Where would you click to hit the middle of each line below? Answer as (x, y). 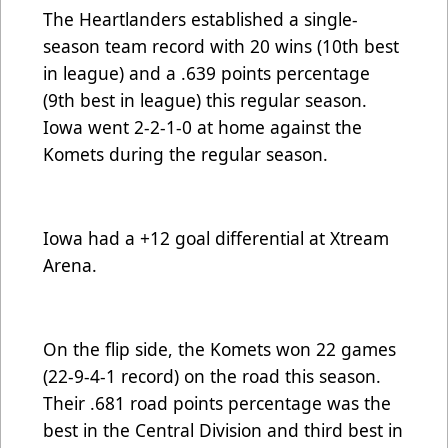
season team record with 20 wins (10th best (221, 46)
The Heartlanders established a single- (200, 19)
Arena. (70, 265)
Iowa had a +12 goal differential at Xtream (216, 238)
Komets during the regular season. (185, 154)
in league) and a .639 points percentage (206, 73)
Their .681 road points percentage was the (217, 403)
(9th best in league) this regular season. (205, 100)
